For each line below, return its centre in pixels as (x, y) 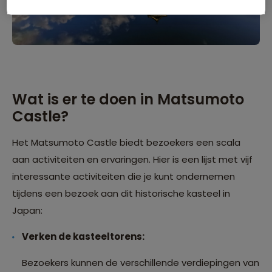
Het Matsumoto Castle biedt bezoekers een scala (126, 143)
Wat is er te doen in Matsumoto (128, 100)
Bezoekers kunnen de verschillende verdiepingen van (141, 263)
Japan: (27, 211)
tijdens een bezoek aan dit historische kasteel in (121, 194)
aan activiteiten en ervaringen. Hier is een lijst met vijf (132, 160)
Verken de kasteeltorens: (83, 237)
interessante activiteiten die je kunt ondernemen (124, 177)
